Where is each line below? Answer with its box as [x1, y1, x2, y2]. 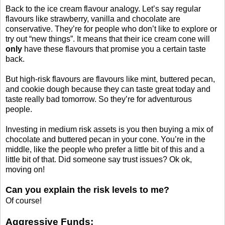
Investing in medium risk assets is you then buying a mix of [6, 125, 213, 134]
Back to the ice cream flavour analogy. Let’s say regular [6, 5, 201, 14]
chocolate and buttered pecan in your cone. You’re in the [6, 135, 205, 144]
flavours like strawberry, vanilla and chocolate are [6, 15, 180, 24]
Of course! [6, 196, 42, 205]
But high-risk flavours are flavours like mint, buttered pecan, [6, 75, 215, 84]
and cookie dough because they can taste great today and [6, 85, 210, 94]
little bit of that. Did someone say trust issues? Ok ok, [6, 155, 192, 164]
